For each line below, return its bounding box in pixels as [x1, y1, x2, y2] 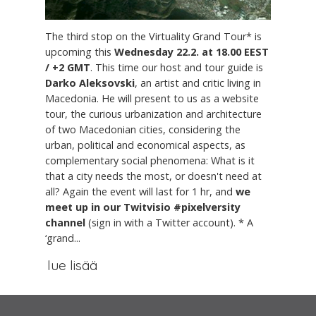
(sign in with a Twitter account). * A [85, 215, 253, 229]
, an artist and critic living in [135, 75, 261, 90]
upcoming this [45, 44, 114, 59]
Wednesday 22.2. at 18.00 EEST [114, 44, 269, 59]
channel [45, 215, 85, 229]
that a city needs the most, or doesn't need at [45, 169, 262, 183]
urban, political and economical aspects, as [45, 138, 245, 152]
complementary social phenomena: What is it [45, 153, 255, 167]
